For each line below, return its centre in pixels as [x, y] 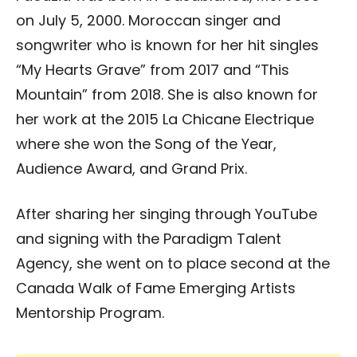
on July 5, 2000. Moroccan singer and [148, 20]
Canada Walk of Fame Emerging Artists [156, 288]
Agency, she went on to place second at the [173, 263]
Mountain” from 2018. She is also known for [167, 94]
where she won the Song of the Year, [146, 144]
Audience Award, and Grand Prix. [131, 169]
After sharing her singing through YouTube [167, 214]
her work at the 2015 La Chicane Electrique [165, 119]
